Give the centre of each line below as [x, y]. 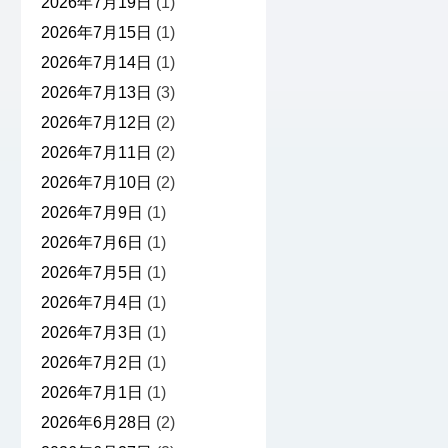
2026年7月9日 [91, 213]
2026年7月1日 [91, 393]
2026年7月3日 [91, 333]
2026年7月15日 [96, 33]
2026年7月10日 [96, 183]
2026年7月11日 [96, 153]
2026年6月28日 [96, 423]
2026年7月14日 [96, 63]
